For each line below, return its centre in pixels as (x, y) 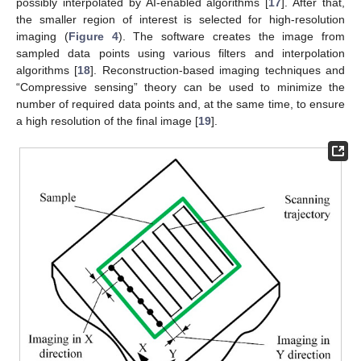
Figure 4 (93, 36)
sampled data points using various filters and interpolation (180, 53)
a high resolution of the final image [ (107, 120)
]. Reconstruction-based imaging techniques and (218, 70)
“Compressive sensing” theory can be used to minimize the (180, 87)
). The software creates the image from (231, 36)
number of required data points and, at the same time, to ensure (180, 104)
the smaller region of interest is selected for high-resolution (180, 19)
